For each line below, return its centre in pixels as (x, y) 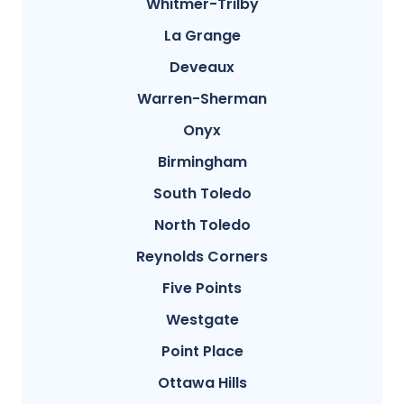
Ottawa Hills (202, 383)
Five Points (202, 289)
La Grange (202, 36)
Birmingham (202, 162)
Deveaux (202, 68)
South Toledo (202, 194)
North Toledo (202, 225)
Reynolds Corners (202, 257)
